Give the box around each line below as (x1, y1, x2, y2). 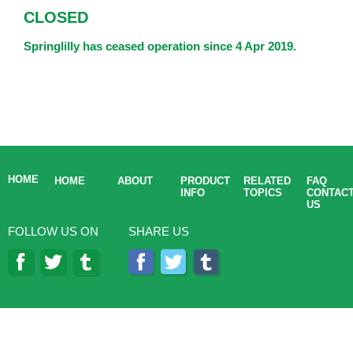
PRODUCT (180, 175, 230, 187)
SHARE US (128, 225, 189, 238)
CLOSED (24, 9, 88, 26)
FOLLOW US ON (8, 225, 98, 238)
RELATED (243, 175, 291, 187)
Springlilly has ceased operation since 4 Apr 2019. (24, 39, 296, 53)
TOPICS (243, 187, 282, 199)
